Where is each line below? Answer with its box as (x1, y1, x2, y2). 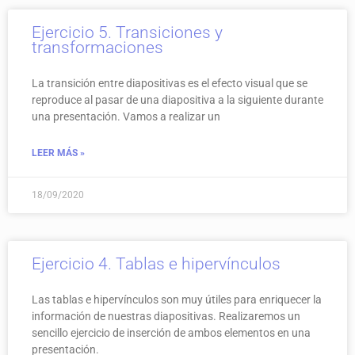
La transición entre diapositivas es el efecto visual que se (32, 76, 307, 90)
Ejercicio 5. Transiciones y (32, 22, 223, 42)
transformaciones (32, 37, 163, 57)
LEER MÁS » (32, 147, 85, 158)
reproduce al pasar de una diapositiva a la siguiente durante (32, 93, 323, 106)
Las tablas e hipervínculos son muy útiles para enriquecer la (32, 292, 322, 306)
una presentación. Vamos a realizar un (32, 109, 220, 123)
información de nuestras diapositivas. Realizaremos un (32, 309, 300, 323)
